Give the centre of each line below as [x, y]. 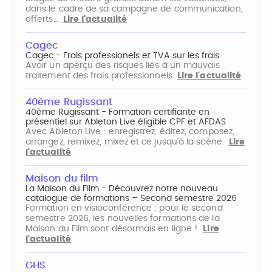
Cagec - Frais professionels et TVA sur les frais [122, 56]
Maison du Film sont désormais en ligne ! [114, 229]
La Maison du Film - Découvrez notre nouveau [122, 189]
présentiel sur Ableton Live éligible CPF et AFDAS [126, 122]
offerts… [44, 19]
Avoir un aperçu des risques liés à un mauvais [123, 66]
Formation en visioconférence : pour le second [124, 208]
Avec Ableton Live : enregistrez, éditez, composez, [130, 132]
